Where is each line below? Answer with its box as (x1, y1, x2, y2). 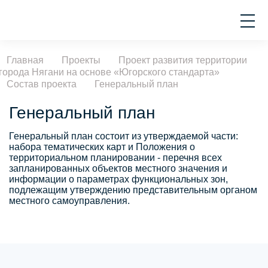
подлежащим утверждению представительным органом (9, 185, 257, 195)
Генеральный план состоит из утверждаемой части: (9, 131, 238, 141)
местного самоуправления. (9, 196, 130, 206)
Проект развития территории (118, 55, 247, 65)
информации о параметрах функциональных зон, (9, 174, 228, 184)
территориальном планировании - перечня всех (9, 153, 222, 163)
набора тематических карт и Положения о (9, 142, 195, 152)
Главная (7, 55, 44, 65)
